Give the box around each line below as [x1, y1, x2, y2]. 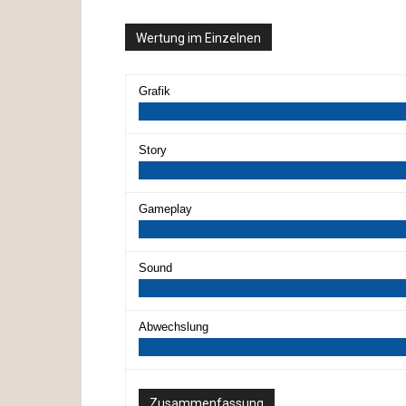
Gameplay [139, 201, 192, 216]
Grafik [139, 83, 170, 98]
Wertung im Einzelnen [136, 30, 261, 45]
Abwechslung [139, 319, 208, 333]
